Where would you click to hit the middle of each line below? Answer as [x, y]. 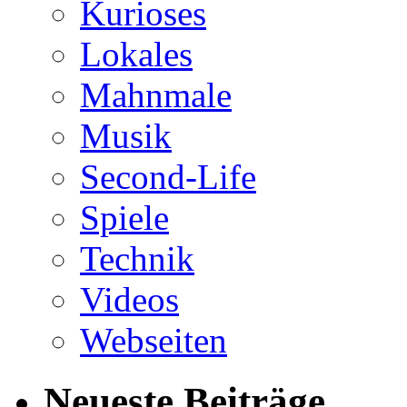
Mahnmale [156, 95]
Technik [137, 259]
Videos [129, 300]
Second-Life [168, 177]
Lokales [136, 55]
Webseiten [154, 341]
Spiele [124, 218]
